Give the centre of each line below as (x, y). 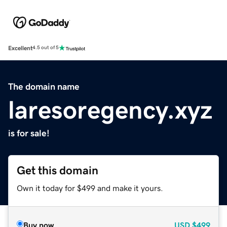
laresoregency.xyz (110, 110)
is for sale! (29, 133)
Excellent (20, 48)
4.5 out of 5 (46, 48)
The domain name (44, 86)
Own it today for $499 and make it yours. (90, 188)
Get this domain (58, 170)
